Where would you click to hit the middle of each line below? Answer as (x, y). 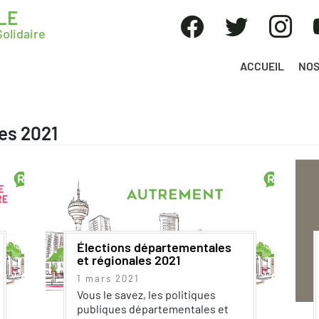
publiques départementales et (152, 309)
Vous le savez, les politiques (146, 294)
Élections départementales (154, 247)
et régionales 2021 (128, 260)
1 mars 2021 (108, 278)
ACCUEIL (262, 66)
